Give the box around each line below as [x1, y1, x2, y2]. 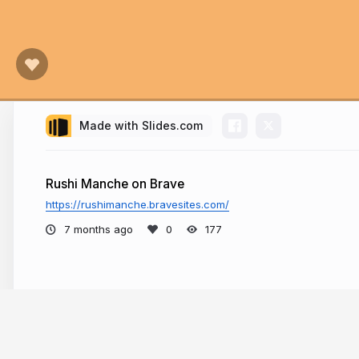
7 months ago [64, 222, 133, 236]
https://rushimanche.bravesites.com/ [46, 198, 229, 211]
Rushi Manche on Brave [46, 176, 184, 192]
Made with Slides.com [79, 119, 203, 132]
